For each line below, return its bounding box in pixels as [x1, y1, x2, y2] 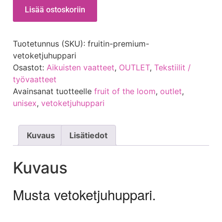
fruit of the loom [94, 86, 156, 96]
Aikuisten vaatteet [47, 62, 114, 72]
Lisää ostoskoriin [25, 4, 85, 14]
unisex [13, 98, 37, 108]
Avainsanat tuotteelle [13, 86, 94, 96]
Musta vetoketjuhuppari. [13, 184, 156, 204]
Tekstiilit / [154, 62, 191, 72]
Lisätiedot [69, 130, 108, 140]
